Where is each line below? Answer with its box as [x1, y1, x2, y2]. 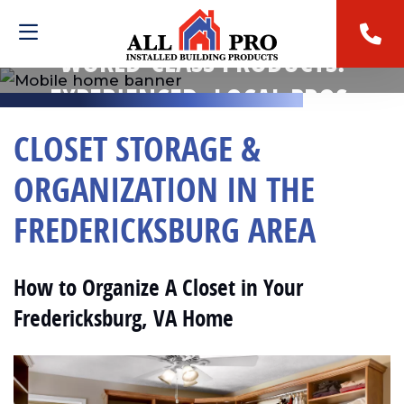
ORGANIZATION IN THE [14, 166, 315, 213]
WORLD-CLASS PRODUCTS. [59, 41, 345, 81]
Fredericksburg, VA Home [14, 302, 234, 334]
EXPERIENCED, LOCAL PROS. [49, 79, 355, 119]
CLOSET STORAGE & [14, 125, 261, 172]
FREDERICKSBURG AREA [14, 207, 316, 253]
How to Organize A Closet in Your [14, 271, 303, 303]
